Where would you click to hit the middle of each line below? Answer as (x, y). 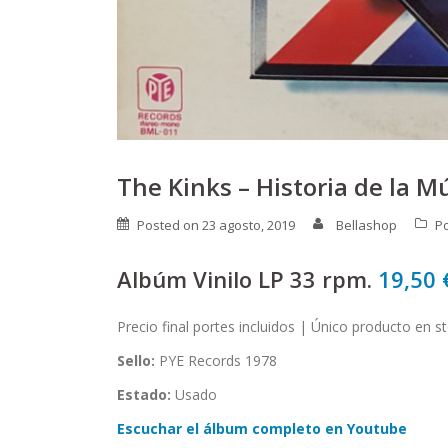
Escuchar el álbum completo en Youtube (262, 428)
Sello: (138, 360)
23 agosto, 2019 (248, 225)
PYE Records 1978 (218, 360)
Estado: (146, 394)
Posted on (169, 225)
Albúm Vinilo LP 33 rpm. (247, 279)
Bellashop (366, 225)
